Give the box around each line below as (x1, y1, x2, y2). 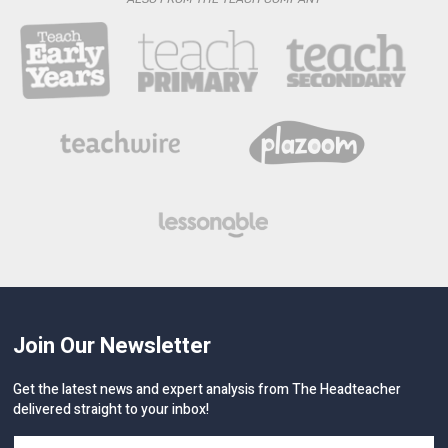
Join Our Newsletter (13, 329, 212, 362)
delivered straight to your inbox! (13, 398, 210, 420)
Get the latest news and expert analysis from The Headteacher (13, 378, 402, 400)
